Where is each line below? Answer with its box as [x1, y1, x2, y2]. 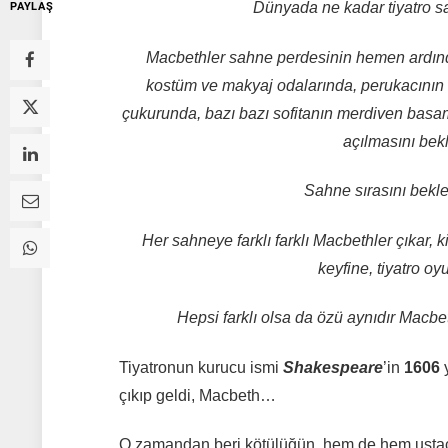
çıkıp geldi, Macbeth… [118, 386, 276, 404]
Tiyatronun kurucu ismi [118, 358, 283, 376]
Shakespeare [282, 358, 383, 376]
